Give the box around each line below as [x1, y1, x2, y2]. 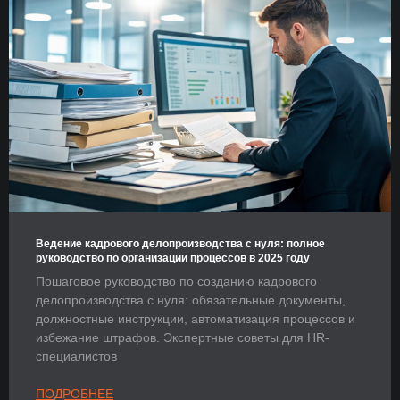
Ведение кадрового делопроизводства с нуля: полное [36, 237, 325, 250]
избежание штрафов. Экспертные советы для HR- [36, 329, 329, 345]
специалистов [36, 348, 117, 363]
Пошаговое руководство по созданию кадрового [36, 273, 317, 288]
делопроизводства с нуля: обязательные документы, [36, 292, 346, 307]
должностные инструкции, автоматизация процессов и [36, 311, 355, 326]
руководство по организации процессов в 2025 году [36, 251, 310, 264]
